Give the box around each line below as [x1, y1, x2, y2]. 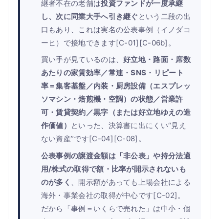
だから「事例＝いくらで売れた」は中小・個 [41, 203, 191, 213]
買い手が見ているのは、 [41, 55, 124, 65]
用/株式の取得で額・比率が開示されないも [41, 164, 186, 174]
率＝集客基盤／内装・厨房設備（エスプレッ [41, 81, 191, 91]
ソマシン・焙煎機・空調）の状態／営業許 [41, 94, 183, 104]
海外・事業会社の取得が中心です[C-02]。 [41, 190, 185, 200]
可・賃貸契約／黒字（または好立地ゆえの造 [41, 108, 191, 117]
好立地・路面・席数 [123, 55, 191, 65]
